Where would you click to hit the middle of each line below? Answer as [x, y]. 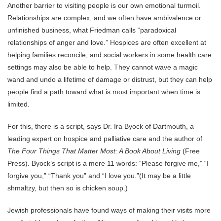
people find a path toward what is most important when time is [104, 92]
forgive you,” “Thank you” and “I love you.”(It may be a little [99, 176]
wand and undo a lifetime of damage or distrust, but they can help [110, 79]
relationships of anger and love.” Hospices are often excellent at [107, 42]
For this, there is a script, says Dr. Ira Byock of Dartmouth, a [101, 126]
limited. [18, 104]
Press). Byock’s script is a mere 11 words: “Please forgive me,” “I [108, 163]
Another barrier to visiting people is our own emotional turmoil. [104, 5]
